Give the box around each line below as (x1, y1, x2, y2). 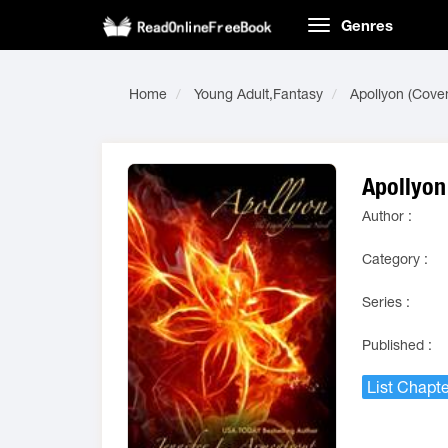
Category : (362, 251, 428, 267)
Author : (362, 208, 412, 224)
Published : (362, 337, 432, 353)
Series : (362, 294, 410, 310)
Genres (341, 16, 393, 34)
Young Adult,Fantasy (194, 86, 323, 102)
